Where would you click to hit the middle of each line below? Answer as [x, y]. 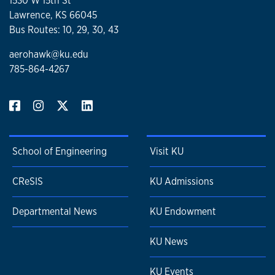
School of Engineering [60, 152]
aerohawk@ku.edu [49, 55]
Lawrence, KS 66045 [53, 15]
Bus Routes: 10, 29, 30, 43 [64, 30]
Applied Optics [65, 23]
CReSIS [28, 182]
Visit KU [167, 152]
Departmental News [55, 212]
